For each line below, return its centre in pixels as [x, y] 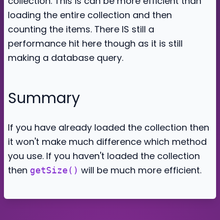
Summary [44, 98]
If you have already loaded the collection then [109, 127]
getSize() [54, 170]
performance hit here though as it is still [95, 43]
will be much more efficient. [140, 170]
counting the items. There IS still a [81, 29]
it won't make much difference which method [107, 142]
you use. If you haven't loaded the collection [104, 156]
